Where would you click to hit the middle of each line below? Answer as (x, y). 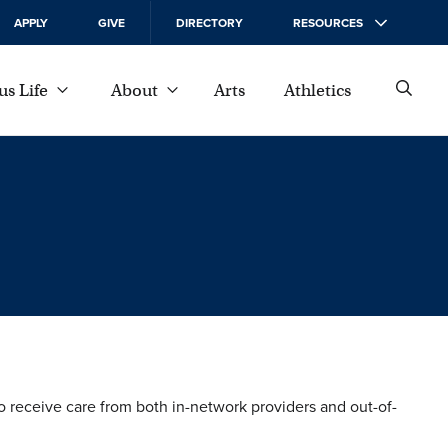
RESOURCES (328, 22)
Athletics (317, 90)
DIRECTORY (209, 22)
